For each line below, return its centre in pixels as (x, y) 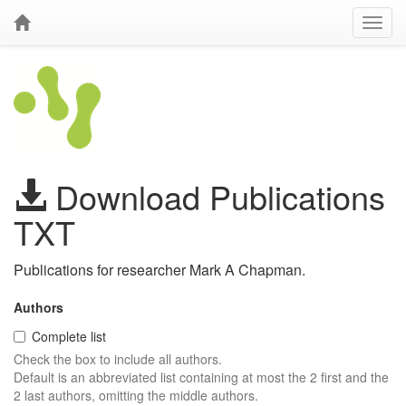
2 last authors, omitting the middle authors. (136, 395)
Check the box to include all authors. (118, 359)
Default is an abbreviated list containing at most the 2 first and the (201, 377)
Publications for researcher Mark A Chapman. (159, 270)
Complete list (69, 336)
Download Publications (216, 196)
